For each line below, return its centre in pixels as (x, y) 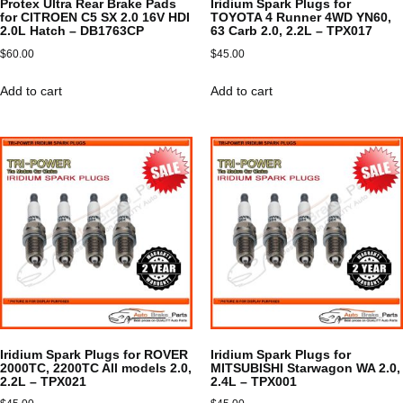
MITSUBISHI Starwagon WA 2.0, (305, 368)
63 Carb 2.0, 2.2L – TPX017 (291, 31)
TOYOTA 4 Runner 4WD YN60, (301, 18)
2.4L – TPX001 (254, 382)
